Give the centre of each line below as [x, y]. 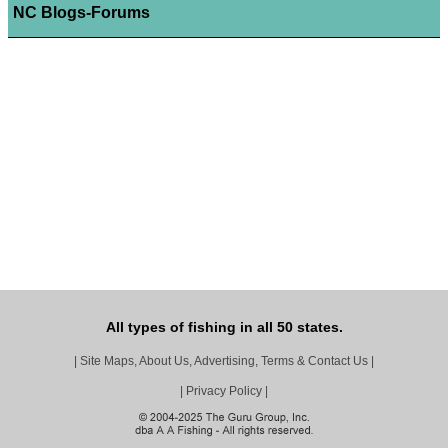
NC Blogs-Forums [81, 13]
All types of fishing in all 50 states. [224, 326]
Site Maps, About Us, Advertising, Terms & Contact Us [224, 361]
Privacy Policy [224, 391]
